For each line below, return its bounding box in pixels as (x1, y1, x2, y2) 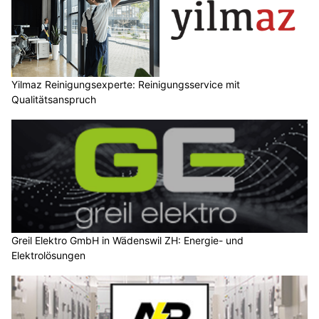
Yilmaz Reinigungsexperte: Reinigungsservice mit (11, 78, 240, 90)
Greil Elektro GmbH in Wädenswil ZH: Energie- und (11, 234, 244, 247)
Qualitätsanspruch (11, 93, 96, 105)
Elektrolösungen (11, 249, 85, 262)
